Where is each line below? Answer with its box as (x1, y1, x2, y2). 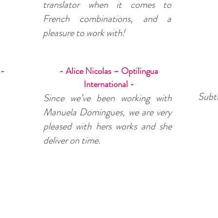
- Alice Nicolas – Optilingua (59, 65, 158, 77)
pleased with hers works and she (43, 119, 172, 133)
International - (83, 78, 134, 91)
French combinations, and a (43, 12, 171, 26)
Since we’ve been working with (43, 91, 172, 105)
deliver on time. (43, 133, 100, 147)
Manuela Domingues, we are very (43, 105, 172, 119)
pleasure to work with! (43, 26, 125, 40)
